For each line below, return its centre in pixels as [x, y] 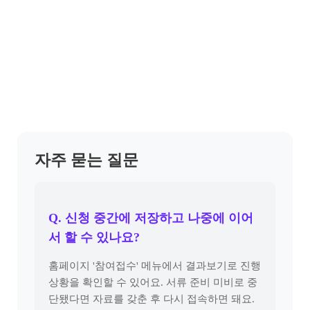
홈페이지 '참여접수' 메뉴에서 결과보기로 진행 [155, 266]
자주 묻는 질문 [86, 160]
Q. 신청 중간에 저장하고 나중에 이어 [151, 218]
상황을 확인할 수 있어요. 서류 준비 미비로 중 [153, 282]
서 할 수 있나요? [94, 237]
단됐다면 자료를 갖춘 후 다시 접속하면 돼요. [152, 299]
